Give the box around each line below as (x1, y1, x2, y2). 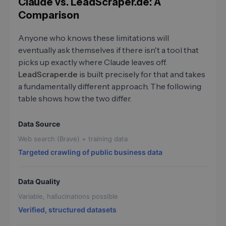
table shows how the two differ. (18, 93, 132, 103)
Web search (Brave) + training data (18, 134, 128, 143)
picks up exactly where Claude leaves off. (18, 56, 167, 67)
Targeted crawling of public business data (18, 147, 162, 156)
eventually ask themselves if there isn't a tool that (18, 44, 199, 55)
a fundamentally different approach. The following (18, 81, 201, 91)
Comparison (18, 9, 79, 21)
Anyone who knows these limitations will (18, 32, 169, 43)
